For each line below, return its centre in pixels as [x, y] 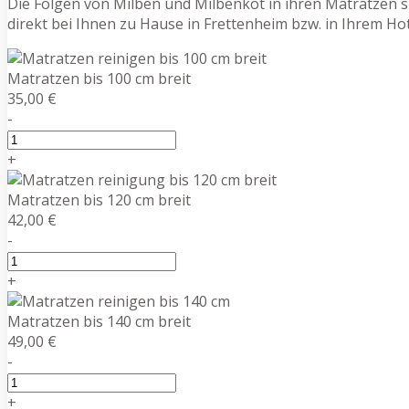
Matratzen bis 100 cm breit [99, 78]
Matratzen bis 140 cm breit [99, 321]
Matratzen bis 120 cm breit [99, 199]
